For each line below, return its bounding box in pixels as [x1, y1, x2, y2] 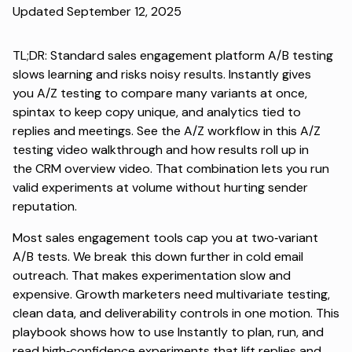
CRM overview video [35, 159, 150, 177]
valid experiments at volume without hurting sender [13, 178, 308, 196]
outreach [13, 266, 66, 284]
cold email [246, 247, 303, 265]
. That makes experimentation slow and [66, 266, 291, 284]
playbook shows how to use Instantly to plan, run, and [13, 323, 324, 340]
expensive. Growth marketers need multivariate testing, [13, 285, 330, 302]
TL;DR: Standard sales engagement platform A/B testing [13, 46, 333, 64]
